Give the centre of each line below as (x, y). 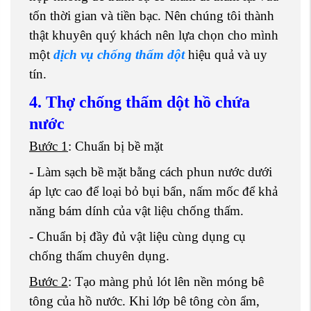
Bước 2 (49, 281)
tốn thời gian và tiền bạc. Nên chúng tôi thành (152, 16)
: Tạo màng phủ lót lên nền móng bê (166, 281)
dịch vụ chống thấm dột (119, 55)
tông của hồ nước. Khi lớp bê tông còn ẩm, (144, 301)
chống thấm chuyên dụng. (99, 255)
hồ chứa (222, 102)
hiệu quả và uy (226, 55)
